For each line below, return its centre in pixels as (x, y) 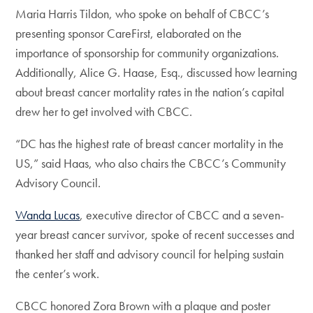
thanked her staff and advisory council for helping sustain (150, 254)
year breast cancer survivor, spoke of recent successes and (155, 234)
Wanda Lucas (48, 215)
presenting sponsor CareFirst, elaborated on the (129, 33)
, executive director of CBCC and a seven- (182, 215)
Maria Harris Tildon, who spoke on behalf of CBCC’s (143, 14)
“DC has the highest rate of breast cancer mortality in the (150, 144)
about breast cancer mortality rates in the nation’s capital (150, 92)
